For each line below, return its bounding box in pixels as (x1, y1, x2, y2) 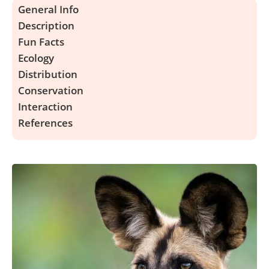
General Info (18, 2, 79, 16)
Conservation (18, 83, 83, 97)
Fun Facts (18, 35, 64, 49)
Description (18, 19, 74, 32)
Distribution (18, 67, 77, 81)
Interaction (18, 100, 73, 113)
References (18, 116, 73, 130)
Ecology (18, 51, 54, 65)
